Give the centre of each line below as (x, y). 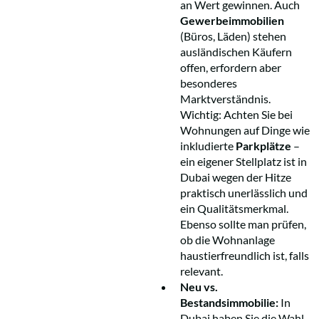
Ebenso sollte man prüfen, (243, 224)
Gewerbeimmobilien (232, 20)
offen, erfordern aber (231, 67)
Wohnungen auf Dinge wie (245, 130)
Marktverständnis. (225, 98)
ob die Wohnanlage (228, 239)
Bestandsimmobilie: (229, 302)
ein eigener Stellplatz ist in (244, 161)
